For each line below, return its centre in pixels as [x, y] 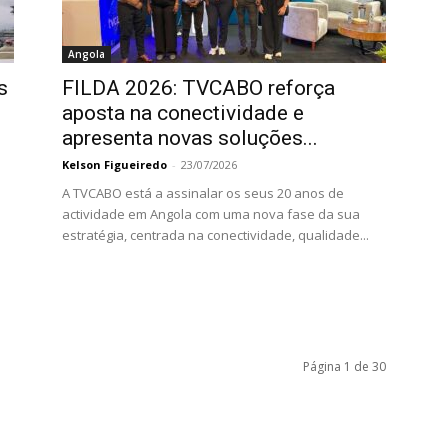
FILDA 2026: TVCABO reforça [198, 88]
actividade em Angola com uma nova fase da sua [211, 214]
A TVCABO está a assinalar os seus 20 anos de [203, 193]
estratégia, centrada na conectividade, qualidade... [215, 235]
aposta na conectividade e [183, 113]
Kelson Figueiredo [114, 164]
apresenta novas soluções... [190, 138]
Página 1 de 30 [344, 366]
